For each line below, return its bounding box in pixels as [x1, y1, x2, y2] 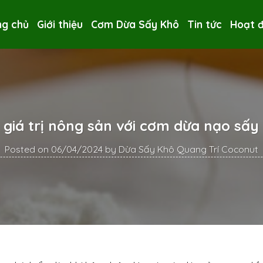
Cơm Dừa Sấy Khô [91, 18, 179, 31]
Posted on [5, 143, 51, 155]
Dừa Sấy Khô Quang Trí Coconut [119, 143, 258, 155]
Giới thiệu [37, 18, 83, 31]
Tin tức [187, 18, 222, 31]
